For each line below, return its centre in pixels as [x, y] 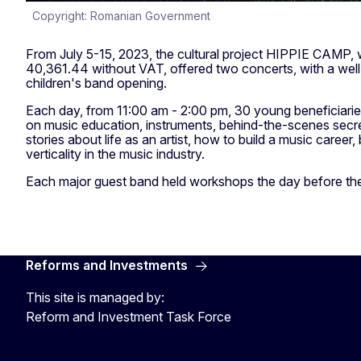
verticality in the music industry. [115, 154]
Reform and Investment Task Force [129, 316]
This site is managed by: [95, 297]
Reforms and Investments [107, 265]
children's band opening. [96, 83]
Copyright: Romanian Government [121, 15]
